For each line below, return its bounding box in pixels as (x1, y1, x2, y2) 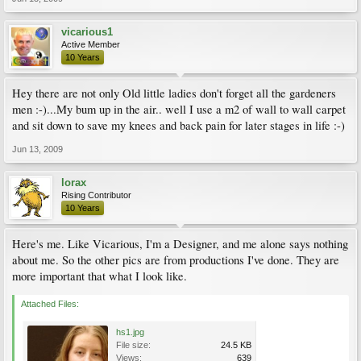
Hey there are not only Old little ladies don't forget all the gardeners (12, 85, 336, 101)
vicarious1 (61, 25, 113, 38)
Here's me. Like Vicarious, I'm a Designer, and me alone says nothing (12, 235, 348, 251)
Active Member (61, 39, 120, 49)
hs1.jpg (116, 326, 144, 337)
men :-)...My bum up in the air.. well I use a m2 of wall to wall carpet (12, 101, 346, 117)
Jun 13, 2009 (12, 143, 63, 154)
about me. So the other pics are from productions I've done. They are (12, 251, 339, 268)
